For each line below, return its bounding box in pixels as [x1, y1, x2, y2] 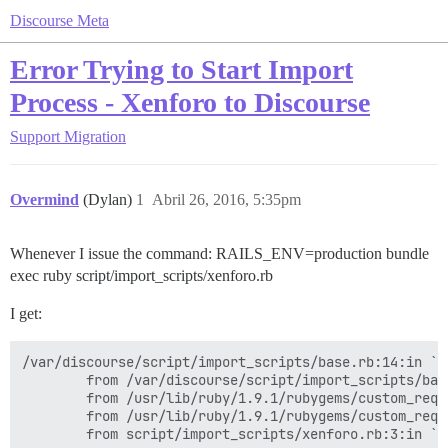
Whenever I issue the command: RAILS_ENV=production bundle [10, 245, 429, 262]
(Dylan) [83, 191, 136, 208]
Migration [64, 128, 126, 145]
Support [10, 128, 60, 145]
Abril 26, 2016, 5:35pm [152, 191, 301, 208]
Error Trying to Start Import [10, 54, 353, 85]
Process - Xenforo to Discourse [10, 87, 370, 118]
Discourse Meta [10, 12, 109, 29]
